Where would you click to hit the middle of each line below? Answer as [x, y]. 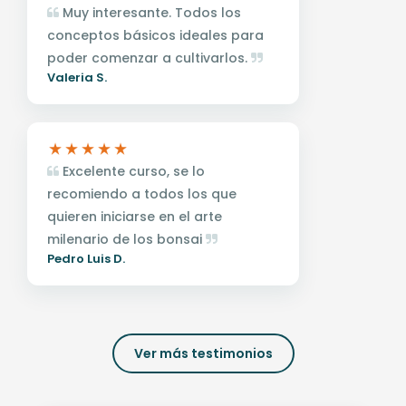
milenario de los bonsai [126, 239]
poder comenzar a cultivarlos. [149, 58]
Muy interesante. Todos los [150, 12]
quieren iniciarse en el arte [135, 216]
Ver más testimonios [203, 353]
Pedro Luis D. [86, 258]
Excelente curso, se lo [132, 171]
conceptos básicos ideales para [155, 35]
